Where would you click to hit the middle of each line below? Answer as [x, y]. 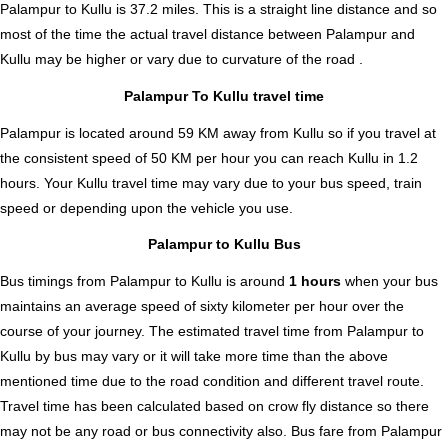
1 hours [317, 280]
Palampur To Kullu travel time [224, 95]
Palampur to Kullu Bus [224, 244]
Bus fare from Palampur [366, 430]
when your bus [391, 280]
